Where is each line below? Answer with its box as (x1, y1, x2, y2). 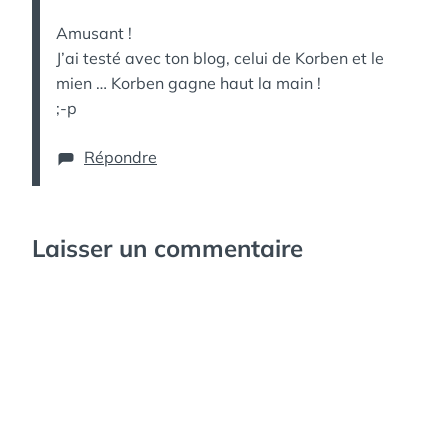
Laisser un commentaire (32, 233, 303, 263)
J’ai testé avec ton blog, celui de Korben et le (56, 48, 384, 68)
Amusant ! (56, 23, 132, 43)
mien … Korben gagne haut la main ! (56, 73, 321, 93)
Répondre (84, 147, 157, 167)
